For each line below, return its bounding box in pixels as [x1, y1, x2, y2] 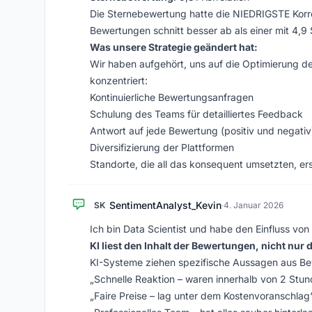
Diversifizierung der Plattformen [90, 141, 234, 153]
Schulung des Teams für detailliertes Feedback [90, 108, 303, 120]
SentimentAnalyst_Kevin [109, 199, 221, 211]
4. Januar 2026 [224, 200, 283, 210]
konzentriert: [90, 75, 148, 86]
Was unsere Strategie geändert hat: [90, 41, 258, 53]
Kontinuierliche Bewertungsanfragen [90, 91, 253, 103]
